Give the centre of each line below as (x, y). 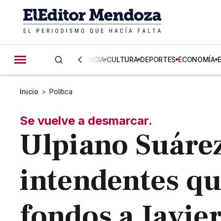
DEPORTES (158, 59)
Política (61, 92)
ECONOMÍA (197, 59)
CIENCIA (91, 59)
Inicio (29, 92)
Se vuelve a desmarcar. (86, 121)
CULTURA (122, 59)
